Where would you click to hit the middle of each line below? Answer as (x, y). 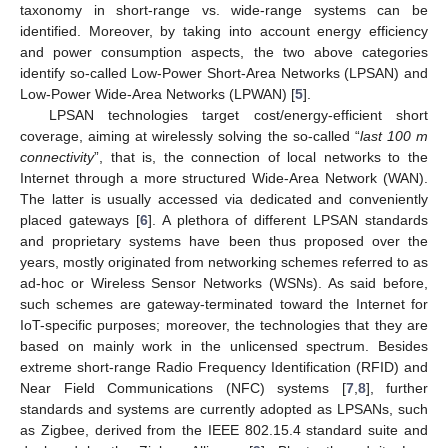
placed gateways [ (80, 219)
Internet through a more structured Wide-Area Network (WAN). (224, 177)
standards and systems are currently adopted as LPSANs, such (224, 408)
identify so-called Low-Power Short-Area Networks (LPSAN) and (224, 72)
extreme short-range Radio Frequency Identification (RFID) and (224, 366)
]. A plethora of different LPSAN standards (287, 219)
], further (396, 387)
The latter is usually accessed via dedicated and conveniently (224, 198)
